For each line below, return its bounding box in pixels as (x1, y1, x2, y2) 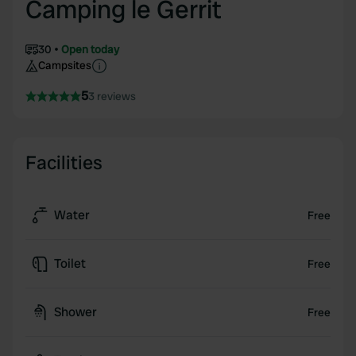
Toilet (54, 255, 86, 272)
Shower (54, 304, 97, 320)
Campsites (38, 58, 91, 72)
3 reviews (88, 89, 136, 103)
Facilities (25, 150, 103, 175)
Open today (61, 42, 119, 56)
